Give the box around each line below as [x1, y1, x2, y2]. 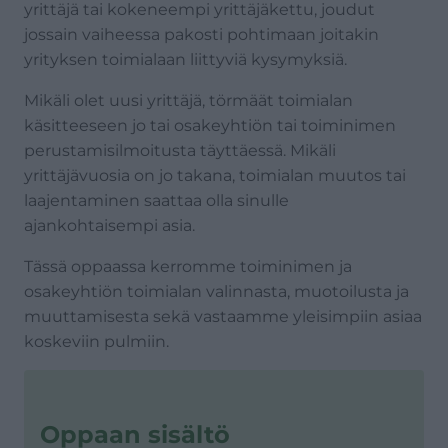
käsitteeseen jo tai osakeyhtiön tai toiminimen [24, 115, 396, 135]
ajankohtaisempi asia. [24, 215, 195, 235]
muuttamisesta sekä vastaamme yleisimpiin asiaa [24, 306, 422, 326]
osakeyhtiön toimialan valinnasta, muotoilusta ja [24, 281, 409, 301]
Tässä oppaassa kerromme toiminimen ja [24, 256, 352, 276]
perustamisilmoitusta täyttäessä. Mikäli [24, 140, 336, 160]
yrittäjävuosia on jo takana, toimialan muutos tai [24, 165, 406, 185]
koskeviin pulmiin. [24, 331, 169, 351]
